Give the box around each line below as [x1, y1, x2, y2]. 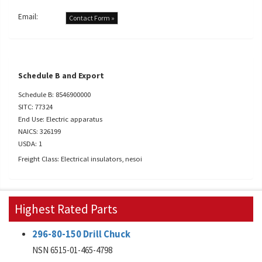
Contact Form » [69, 13, 115, 22]
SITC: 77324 [18, 102, 53, 111]
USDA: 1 [18, 139, 42, 148]
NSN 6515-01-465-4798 [32, 244, 112, 256]
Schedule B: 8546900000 [18, 89, 91, 99]
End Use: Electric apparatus [18, 114, 102, 123]
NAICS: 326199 [18, 126, 61, 136]
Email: [18, 12, 38, 22]
